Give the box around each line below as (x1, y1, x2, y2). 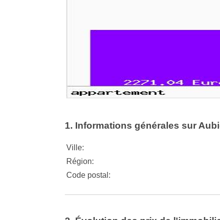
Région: (66, 157, 94, 165)
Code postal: (66, 170, 110, 179)
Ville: (66, 143, 84, 152)
